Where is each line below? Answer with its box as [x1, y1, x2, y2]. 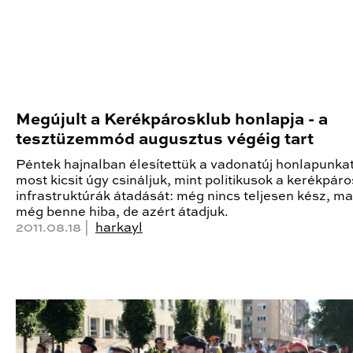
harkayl [95, 221, 143, 235]
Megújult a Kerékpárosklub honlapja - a [16, 111, 328, 128]
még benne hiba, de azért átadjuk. [16, 205, 229, 219]
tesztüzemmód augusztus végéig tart [16, 131, 314, 148]
